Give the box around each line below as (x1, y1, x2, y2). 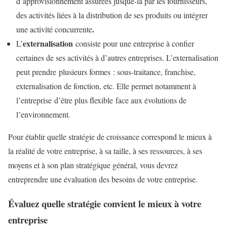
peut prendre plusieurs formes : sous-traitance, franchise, (16, 66, 196, 77)
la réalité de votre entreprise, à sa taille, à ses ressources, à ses (8, 145, 202, 156)
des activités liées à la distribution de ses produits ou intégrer (16, 9, 208, 20)
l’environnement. (16, 108, 70, 120)
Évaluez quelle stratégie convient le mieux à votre (8, 197, 201, 211)
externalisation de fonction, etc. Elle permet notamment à (16, 80, 196, 91)
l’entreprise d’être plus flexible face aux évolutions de (16, 94, 186, 105)
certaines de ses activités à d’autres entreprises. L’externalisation (16, 52, 218, 63)
